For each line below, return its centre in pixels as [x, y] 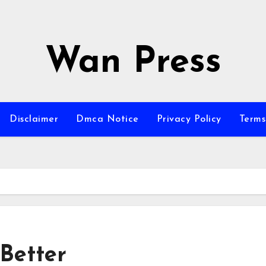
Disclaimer [34, 119]
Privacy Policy [189, 119]
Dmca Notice [107, 119]
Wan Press [133, 63]
